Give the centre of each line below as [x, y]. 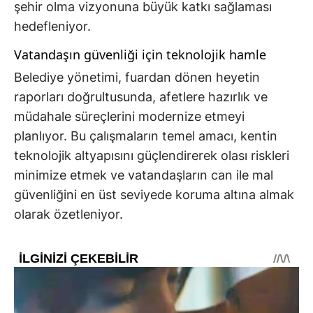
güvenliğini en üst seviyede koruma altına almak [154, 195]
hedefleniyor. [52, 27]
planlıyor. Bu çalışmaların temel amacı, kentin [146, 136]
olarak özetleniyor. [68, 214]
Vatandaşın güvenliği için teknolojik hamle [140, 55]
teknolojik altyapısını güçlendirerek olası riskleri [152, 156]
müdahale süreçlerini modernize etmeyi [129, 117]
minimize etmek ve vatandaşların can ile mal [144, 175]
